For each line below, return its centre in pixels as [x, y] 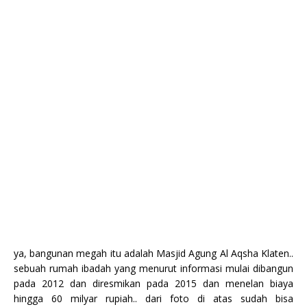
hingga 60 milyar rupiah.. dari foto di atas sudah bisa [153, 298]
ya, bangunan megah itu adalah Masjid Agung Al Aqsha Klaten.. [153, 253]
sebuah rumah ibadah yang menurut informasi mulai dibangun [153, 268]
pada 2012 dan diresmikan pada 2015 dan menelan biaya [153, 283]
